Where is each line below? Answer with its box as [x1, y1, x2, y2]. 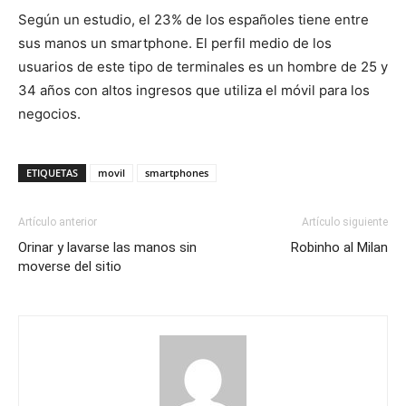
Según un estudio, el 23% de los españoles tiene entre [18, 11, 369, 28]
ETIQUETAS [26, 166, 78, 179]
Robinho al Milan [291, 239, 388, 256]
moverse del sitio [18, 258, 121, 275]
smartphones [145, 166, 208, 179]
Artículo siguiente [302, 216, 388, 228]
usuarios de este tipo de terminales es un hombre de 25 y [18, 58, 388, 75]
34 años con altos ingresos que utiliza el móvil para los [18, 82, 370, 99]
